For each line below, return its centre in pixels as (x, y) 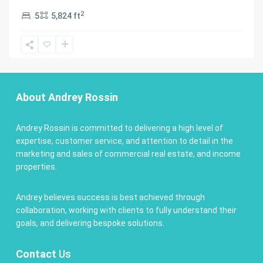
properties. (36, 167)
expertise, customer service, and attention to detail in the (124, 141)
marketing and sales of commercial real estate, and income (128, 154)
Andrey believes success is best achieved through (110, 198)
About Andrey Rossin (67, 97)
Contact (36, 254)
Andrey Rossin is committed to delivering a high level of (119, 128)
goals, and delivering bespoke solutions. (90, 223)
